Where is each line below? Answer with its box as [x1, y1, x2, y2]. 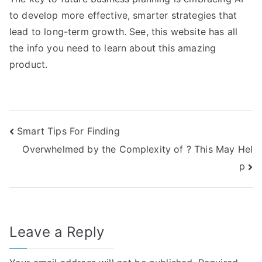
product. [9, 58, 48, 70]
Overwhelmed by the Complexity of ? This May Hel [22, 143, 253, 156]
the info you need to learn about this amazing [9, 42, 216, 54]
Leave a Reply [9, 223, 105, 240]
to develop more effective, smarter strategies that [9, 9, 237, 21]
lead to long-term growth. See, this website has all [9, 26, 238, 37]
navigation [9, 146, 102, 169]
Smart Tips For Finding [17, 125, 120, 137]
